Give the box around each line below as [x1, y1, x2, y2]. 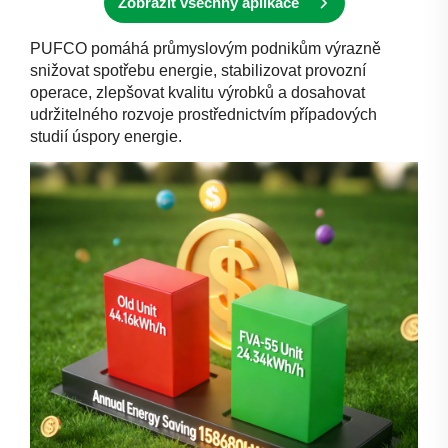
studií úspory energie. [30, 128, 182, 146]
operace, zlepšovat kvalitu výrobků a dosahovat [30, 84, 365, 102]
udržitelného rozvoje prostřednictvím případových [30, 106, 377, 124]
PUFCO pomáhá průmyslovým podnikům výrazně [30, 40, 381, 58]
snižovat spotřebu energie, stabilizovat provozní [30, 62, 366, 80]
